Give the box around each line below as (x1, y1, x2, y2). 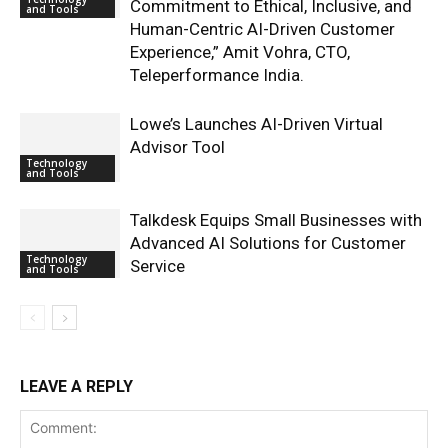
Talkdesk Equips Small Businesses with (130, 210, 422, 230)
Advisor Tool (130, 137, 225, 157)
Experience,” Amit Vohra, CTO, (130, 42, 350, 62)
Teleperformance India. (130, 65, 304, 85)
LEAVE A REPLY (20, 377, 133, 396)
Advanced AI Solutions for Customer (130, 233, 406, 253)
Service (130, 256, 185, 276)
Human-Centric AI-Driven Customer (130, 19, 395, 39)
